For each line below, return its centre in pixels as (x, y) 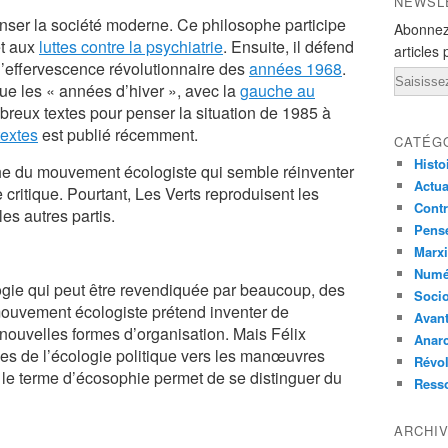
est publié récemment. (118, 134)
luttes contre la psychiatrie (131, 46)
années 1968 (295, 68)
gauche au (277, 90)
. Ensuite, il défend (288, 46)
